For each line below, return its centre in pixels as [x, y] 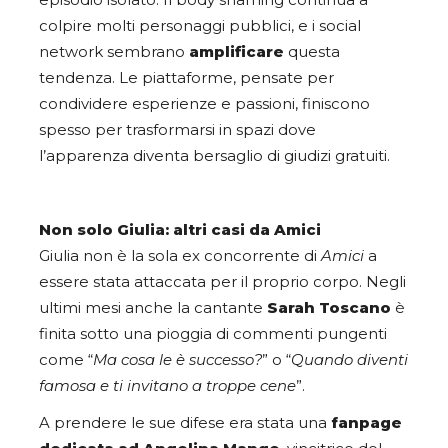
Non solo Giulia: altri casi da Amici [180, 230]
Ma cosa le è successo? [177, 360]
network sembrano [114, 52]
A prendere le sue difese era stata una [185, 423]
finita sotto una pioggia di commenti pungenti [213, 334]
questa [312, 52]
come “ [66, 360]
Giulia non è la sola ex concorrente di [180, 256]
